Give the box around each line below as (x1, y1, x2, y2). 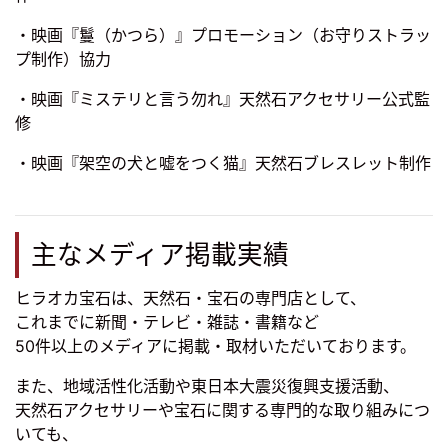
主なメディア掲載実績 (31, 239, 289, 271)
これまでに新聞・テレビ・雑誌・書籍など (15, 312, 319, 333)
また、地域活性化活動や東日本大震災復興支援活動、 (15, 376, 399, 397)
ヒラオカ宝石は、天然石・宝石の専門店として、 (15, 288, 366, 309)
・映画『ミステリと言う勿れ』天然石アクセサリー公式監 (15, 89, 430, 110)
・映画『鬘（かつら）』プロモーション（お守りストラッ (15, 25, 431, 46)
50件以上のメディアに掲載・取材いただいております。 (15, 336, 416, 357)
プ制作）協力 (15, 49, 111, 70)
